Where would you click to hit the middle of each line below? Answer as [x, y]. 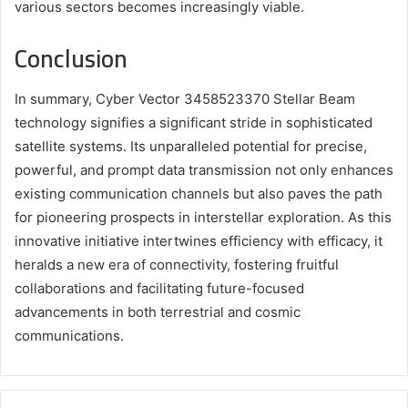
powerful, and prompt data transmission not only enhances [204, 170]
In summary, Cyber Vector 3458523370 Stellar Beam [185, 99]
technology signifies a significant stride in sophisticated [194, 123]
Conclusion [71, 58]
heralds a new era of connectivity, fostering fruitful [177, 265]
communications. [69, 336]
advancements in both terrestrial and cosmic [158, 312]
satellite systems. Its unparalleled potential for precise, [191, 147]
